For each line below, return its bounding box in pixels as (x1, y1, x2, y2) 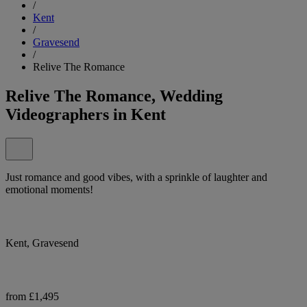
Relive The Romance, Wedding (5, 86, 223, 105)
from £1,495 (5, 290, 59, 302)
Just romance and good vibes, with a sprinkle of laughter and (5, 171, 267, 183)
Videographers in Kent (5, 105, 166, 123)
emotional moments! (5, 183, 93, 195)
